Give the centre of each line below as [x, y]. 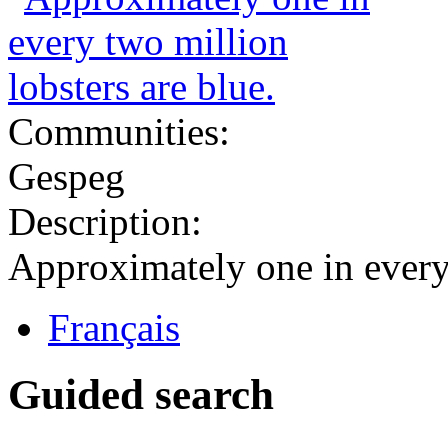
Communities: [124, 131]
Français [114, 327]
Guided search [141, 394]
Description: [110, 221]
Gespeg [66, 176]
